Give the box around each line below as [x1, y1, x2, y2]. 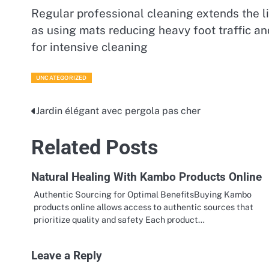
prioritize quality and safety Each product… [34, 214, 205, 225]
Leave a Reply [31, 249, 102, 263]
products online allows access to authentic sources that [34, 202, 253, 213]
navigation [31, 127, 98, 145]
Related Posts [31, 136, 158, 160]
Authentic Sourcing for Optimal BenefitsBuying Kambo [34, 189, 252, 200]
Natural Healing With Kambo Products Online [31, 170, 262, 184]
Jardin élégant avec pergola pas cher [36, 105, 201, 117]
